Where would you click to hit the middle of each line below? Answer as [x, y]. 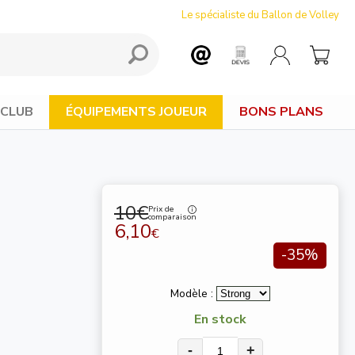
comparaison [172, 218]
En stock [220, 319]
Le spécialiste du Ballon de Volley [260, 15]
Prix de [161, 210]
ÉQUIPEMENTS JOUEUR [136, 112]
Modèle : [193, 293]
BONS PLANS [281, 112]
